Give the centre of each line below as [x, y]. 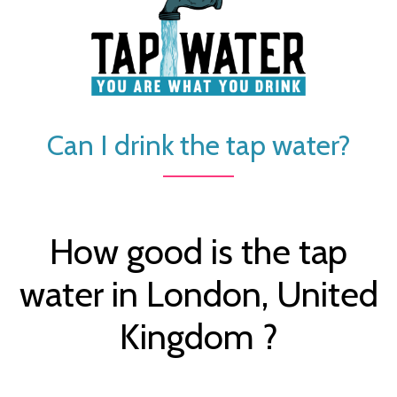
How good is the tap [198, 251]
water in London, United [198, 293]
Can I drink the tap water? [198, 144]
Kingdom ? [198, 336]
